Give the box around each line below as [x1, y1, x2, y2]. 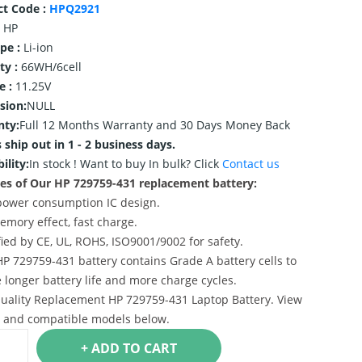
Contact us [221, 156, 280, 171]
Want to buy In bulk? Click [79, 156, 222, 171]
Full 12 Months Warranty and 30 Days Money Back [19, 117, 290, 133]
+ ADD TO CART [143, 339, 177, 357]
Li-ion [23, 40, 53, 55]
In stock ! [28, 156, 80, 171]
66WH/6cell [20, 59, 82, 74]
